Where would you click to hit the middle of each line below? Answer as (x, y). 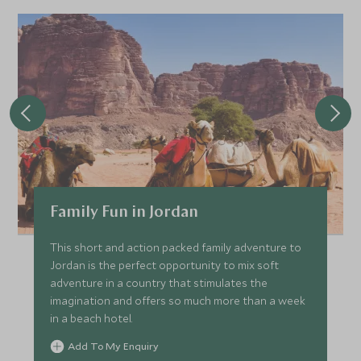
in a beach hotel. (91, 319)
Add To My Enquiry (114, 346)
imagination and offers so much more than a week (178, 301)
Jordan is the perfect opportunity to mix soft (165, 266)
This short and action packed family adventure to (176, 248)
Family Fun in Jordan (124, 213)
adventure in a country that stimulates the (159, 283)
